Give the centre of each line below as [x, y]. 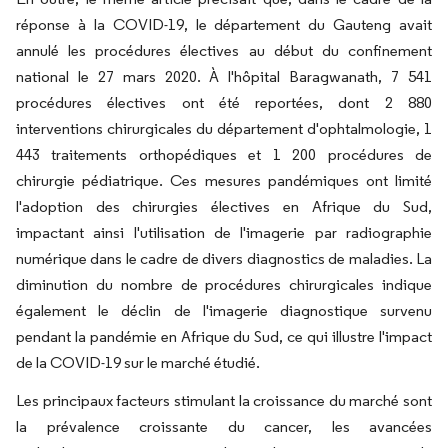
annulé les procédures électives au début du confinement [224, 50]
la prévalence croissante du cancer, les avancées [224, 426]
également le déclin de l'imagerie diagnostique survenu [224, 310]
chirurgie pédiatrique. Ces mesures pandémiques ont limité [224, 180]
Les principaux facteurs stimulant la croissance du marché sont [224, 400]
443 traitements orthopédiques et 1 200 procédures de [224, 154]
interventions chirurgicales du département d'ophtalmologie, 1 [224, 128]
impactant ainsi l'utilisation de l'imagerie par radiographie [224, 232]
